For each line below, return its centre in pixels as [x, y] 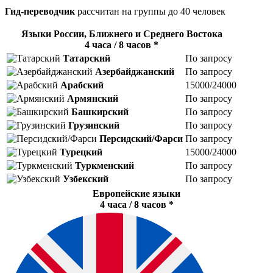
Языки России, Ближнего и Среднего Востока [122, 34]
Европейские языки [136, 193]
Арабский [82, 85]
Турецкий [81, 152]
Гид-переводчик [40, 11]
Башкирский [100, 112]
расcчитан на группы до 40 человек [150, 11]
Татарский [87, 58]
